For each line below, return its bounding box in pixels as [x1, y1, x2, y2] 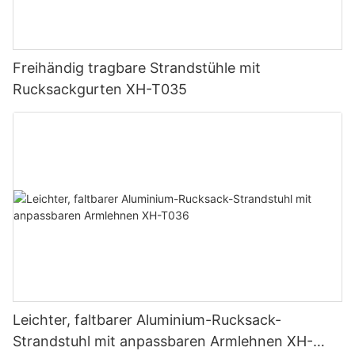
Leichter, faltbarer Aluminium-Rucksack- [13, 311, 281, 329]
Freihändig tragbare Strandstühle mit [13, 59, 261, 76]
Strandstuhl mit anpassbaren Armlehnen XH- [13, 333, 313, 350]
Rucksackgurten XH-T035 [13, 80, 188, 97]
